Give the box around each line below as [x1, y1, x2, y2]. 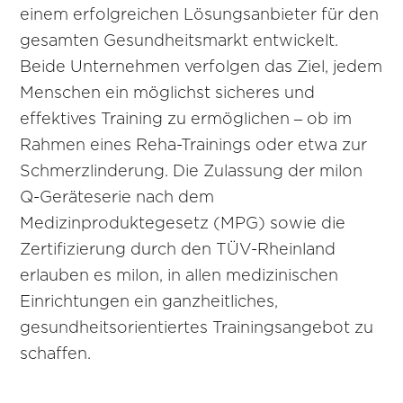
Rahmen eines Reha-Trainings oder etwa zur [20, 137, 368, 154]
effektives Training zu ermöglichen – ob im [20, 111, 353, 128]
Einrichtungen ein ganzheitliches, [20, 293, 279, 310]
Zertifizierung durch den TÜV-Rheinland [20, 241, 336, 258]
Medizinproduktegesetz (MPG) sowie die [20, 215, 346, 232]
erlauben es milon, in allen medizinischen [20, 267, 339, 284]
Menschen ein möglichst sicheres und [20, 85, 316, 102]
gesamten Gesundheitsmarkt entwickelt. [20, 32, 339, 49]
